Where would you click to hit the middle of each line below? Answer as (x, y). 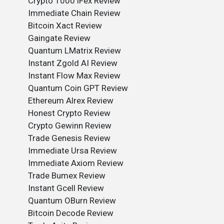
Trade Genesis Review (69, 138)
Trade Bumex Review (67, 175)
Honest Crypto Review (69, 113)
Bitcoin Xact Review (65, 25)
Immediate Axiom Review (76, 163)
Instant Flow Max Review (74, 75)
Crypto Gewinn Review (70, 125)
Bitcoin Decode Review (71, 213)
